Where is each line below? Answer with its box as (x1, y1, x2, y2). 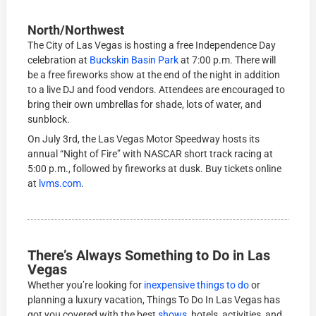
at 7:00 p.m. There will (178, 54, 276, 66)
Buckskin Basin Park (90, 54, 179, 66)
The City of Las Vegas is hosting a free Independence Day (28, 39, 276, 51)
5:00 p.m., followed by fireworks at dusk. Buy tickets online (28, 163, 282, 175)
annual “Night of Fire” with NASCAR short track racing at (28, 148, 274, 160)
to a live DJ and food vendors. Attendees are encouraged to (28, 84, 286, 96)
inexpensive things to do (144, 279, 250, 291)
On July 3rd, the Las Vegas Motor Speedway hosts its (28, 133, 260, 145)
